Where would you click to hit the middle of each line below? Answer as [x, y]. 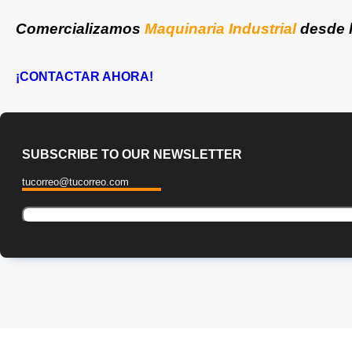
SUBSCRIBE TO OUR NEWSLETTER [132, 154]
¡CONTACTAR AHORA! [86, 76]
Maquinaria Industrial [220, 29]
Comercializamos [80, 29]
